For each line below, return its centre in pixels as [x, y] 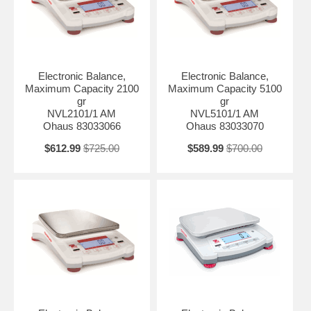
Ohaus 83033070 [225, 126]
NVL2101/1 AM [82, 114]
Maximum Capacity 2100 [82, 89]
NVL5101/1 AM [225, 114]
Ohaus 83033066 [82, 126]
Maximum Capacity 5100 [225, 89]
